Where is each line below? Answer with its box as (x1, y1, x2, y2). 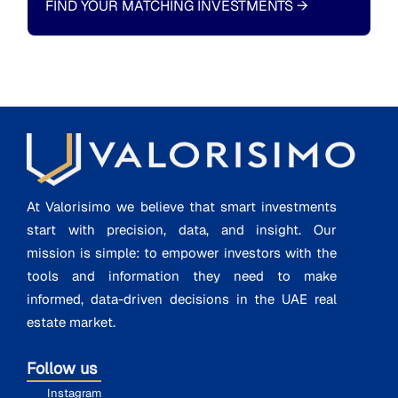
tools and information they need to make (27, 267, 338, 284)
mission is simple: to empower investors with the (27, 243, 338, 261)
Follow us (27, 357, 101, 378)
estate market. (27, 313, 115, 330)
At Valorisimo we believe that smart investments (27, 197, 338, 215)
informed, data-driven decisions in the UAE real (27, 290, 338, 307)
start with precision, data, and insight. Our (27, 220, 338, 238)
